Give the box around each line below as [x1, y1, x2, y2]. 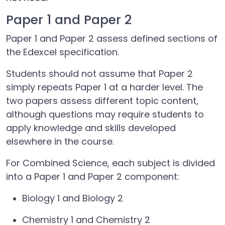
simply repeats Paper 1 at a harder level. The [6, 81, 203, 93]
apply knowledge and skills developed [6, 122, 176, 134]
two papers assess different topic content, [6, 94, 198, 107]
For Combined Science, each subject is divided [6, 157, 215, 169]
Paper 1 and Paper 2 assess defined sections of [6, 32, 217, 45]
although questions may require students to [6, 108, 204, 121]
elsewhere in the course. [6, 135, 114, 148]
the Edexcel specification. [6, 46, 119, 58]
